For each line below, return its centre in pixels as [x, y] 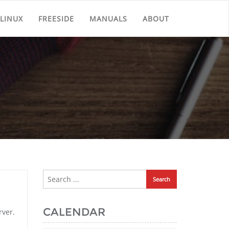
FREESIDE [56, 19]
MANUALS [108, 19]
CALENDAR [74, 212]
